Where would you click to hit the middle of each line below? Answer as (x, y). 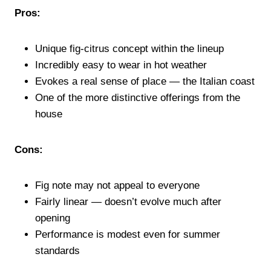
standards (57, 250)
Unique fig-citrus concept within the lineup (129, 48)
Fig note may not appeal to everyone (117, 185)
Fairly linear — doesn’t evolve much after (128, 201)
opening (53, 218)
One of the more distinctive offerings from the (138, 97)
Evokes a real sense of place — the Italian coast (145, 81)
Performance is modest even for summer (128, 234)
